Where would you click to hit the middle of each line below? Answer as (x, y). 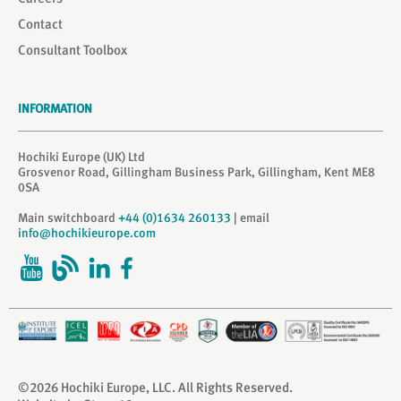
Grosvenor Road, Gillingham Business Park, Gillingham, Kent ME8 (196, 172)
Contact (40, 24)
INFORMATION (55, 108)
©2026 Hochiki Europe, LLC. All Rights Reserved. (155, 387)
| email (250, 218)
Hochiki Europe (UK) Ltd (81, 157)
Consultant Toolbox (73, 50)
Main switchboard (68, 218)
